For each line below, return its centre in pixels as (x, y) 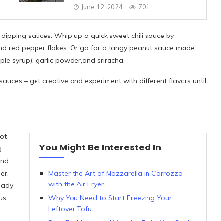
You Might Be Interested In (100, 147)
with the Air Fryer (76, 184)
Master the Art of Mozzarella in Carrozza (115, 173)
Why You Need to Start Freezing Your (110, 198)
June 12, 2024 (102, 7)
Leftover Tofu (70, 209)
